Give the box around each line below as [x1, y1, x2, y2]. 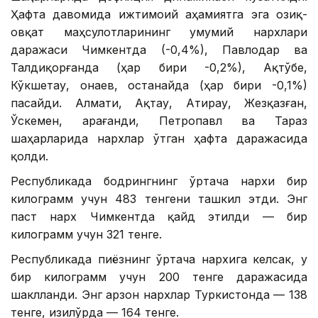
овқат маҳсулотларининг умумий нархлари [11, 25, 307, 40]
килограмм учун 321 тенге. [11, 227, 162, 242]
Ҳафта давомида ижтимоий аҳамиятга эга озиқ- [11, 7, 307, 22]
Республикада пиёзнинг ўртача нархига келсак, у [11, 252, 307, 267]
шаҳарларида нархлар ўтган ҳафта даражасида [11, 131, 307, 146]
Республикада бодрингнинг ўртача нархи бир [11, 174, 307, 189]
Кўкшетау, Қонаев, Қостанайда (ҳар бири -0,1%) [11, 78, 307, 93]
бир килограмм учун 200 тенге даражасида [11, 270, 307, 285]
